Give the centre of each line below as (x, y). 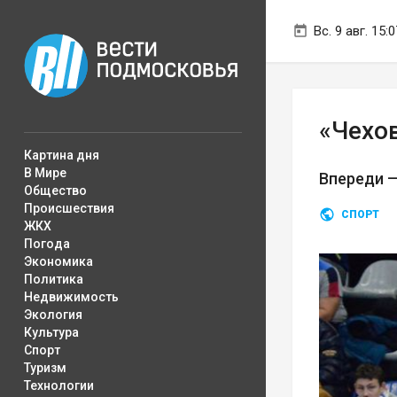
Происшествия (69, 208)
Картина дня (62, 155)
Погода (47, 244)
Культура (51, 332)
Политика (54, 279)
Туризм (45, 368)
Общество (55, 191)
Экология (53, 315)
